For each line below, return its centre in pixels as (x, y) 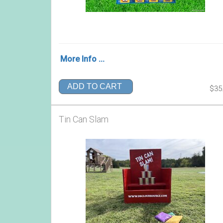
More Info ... (82, 59)
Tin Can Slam (84, 119)
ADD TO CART (95, 87)
